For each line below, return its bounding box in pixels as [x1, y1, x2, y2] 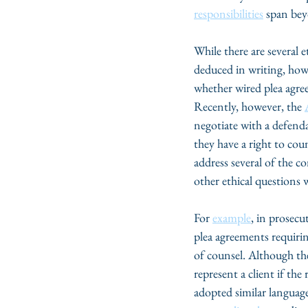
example [212, 210, 251, 225]
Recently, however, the [194, 98, 305, 114]
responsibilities [194, 5, 263, 21]
